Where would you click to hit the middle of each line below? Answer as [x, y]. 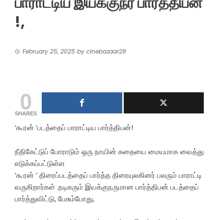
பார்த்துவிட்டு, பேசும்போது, [55, 199]
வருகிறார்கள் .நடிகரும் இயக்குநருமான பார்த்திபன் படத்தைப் [107, 187]
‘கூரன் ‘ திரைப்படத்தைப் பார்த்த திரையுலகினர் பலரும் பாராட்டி [108, 175]
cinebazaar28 [106, 52]
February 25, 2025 [49, 52]
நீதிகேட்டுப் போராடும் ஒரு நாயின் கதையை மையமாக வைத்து [109, 152]
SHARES [26, 114]
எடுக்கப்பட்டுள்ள [40, 164]
